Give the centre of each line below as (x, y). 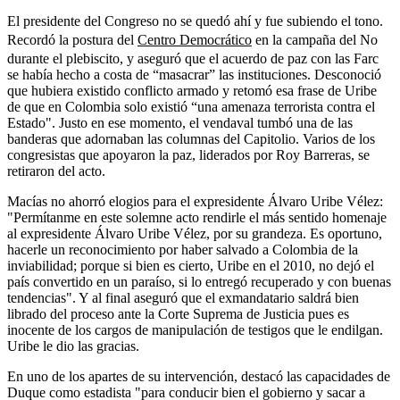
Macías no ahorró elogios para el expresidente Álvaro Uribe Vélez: (195, 201)
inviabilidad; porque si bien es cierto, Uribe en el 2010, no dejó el (191, 265)
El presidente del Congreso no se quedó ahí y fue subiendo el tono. (195, 21)
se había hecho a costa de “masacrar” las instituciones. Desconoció (194, 74)
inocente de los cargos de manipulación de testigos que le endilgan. (195, 329)
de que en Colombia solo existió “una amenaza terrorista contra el (191, 106)
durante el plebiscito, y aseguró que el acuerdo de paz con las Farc (193, 58)
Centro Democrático (195, 39)
